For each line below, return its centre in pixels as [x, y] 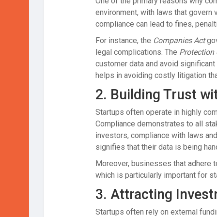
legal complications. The [137, 52]
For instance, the [124, 41]
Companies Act [179, 41]
